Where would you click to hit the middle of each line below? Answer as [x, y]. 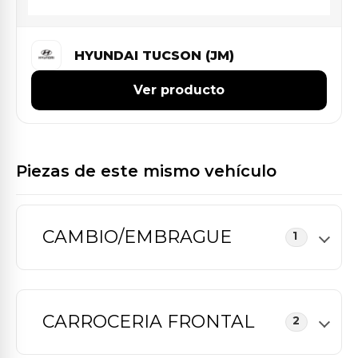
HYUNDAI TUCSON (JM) [154, 55]
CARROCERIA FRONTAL [148, 322]
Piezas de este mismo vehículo [146, 171]
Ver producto [179, 90]
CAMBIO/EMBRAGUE [137, 237]
